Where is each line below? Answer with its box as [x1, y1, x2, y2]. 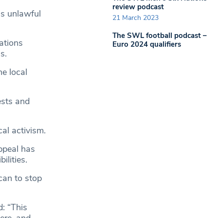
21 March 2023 [112, 13, 159, 22]
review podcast [112, 1, 164, 12]
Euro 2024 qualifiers [112, 39, 181, 49]
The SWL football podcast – [112, 31, 207, 40]
